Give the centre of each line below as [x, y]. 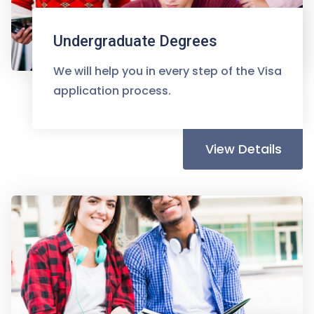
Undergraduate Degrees [135, 41]
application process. [112, 91]
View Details [244, 149]
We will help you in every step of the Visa [168, 71]
